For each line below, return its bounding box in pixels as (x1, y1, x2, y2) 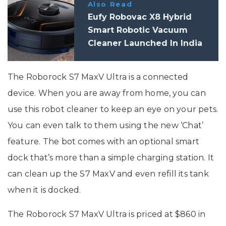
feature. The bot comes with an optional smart (8, 137, 200, 147)
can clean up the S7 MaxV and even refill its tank (8, 169, 209, 179)
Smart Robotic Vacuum (87, 25, 188, 35)
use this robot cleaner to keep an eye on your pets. (8, 104, 218, 115)
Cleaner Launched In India (87, 38, 202, 48)
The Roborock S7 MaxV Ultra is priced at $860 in (8, 209, 206, 219)
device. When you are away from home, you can (8, 88, 206, 98)
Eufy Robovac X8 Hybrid (87, 12, 192, 22)
